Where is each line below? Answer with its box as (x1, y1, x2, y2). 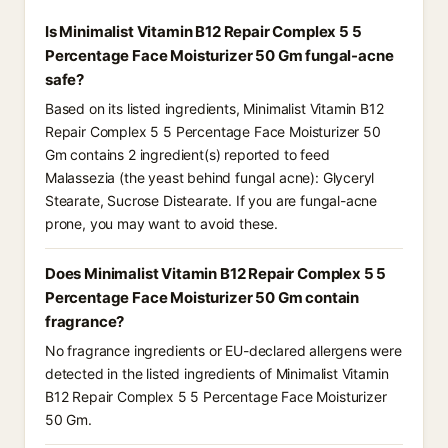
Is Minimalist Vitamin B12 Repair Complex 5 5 (45, 22, 362, 41)
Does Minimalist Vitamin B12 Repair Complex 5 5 (45, 264, 387, 283)
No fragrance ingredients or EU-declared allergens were (45, 342, 402, 359)
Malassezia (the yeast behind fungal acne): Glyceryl (45, 169, 375, 186)
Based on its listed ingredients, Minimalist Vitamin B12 (45, 100, 384, 117)
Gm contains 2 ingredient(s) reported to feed (45, 146, 330, 163)
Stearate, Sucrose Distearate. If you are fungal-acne (45, 192, 378, 209)
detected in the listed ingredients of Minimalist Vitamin (45, 365, 389, 382)
